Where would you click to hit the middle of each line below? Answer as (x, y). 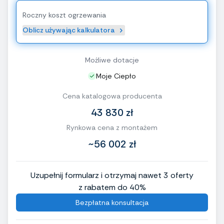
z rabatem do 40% (112, 187)
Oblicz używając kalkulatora (69, 30)
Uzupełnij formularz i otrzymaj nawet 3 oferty (112, 175)
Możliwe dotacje (112, 60)
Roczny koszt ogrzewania (64, 15)
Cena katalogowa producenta (112, 96)
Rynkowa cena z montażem (112, 128)
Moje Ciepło (116, 76)
